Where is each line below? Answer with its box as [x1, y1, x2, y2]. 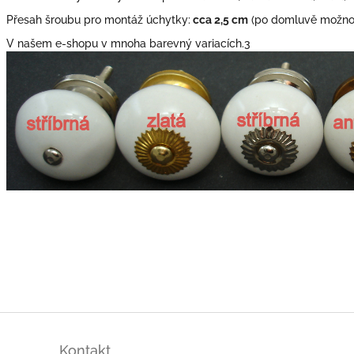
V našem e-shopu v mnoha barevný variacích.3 [6, 36, 250, 50]
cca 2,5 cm [190, 13, 248, 26]
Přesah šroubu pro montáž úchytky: [6, 13, 190, 26]
